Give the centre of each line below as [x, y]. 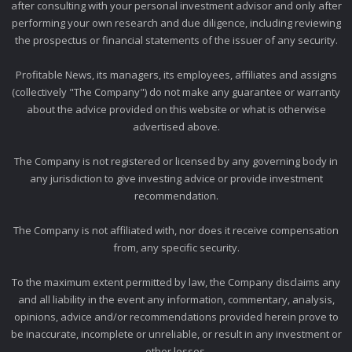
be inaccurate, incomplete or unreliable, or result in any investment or [176, 334]
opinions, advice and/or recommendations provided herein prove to [176, 317]
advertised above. [176, 127]
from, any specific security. [176, 248]
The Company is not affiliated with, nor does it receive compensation [176, 231]
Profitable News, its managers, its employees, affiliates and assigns [176, 75]
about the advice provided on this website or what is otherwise [176, 110]
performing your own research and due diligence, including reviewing [176, 23]
